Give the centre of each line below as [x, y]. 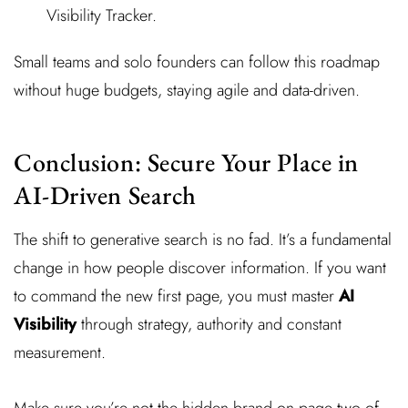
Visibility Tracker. [102, 16]
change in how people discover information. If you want [200, 267]
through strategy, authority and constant [209, 324]
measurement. [60, 352]
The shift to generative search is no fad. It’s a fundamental [203, 239]
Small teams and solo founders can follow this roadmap [197, 62]
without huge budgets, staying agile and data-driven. [187, 91]
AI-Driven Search [105, 194]
